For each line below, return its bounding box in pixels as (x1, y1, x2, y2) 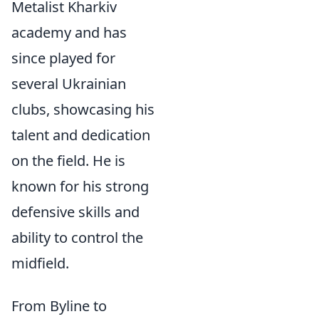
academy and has (11, 23, 127, 42)
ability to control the (11, 228, 143, 247)
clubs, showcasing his (11, 100, 155, 119)
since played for (11, 48, 115, 68)
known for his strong (11, 177, 149, 196)
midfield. (11, 253, 69, 273)
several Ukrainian (11, 74, 126, 93)
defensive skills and (11, 202, 140, 221)
